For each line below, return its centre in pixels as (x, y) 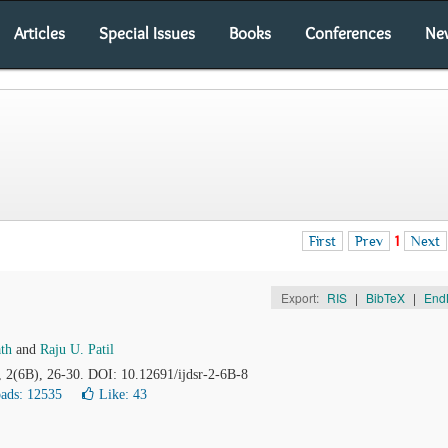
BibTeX (385, 297)
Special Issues (147, 33)
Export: (301, 297)
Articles (39, 33)
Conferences (348, 33)
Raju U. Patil (77, 349)
